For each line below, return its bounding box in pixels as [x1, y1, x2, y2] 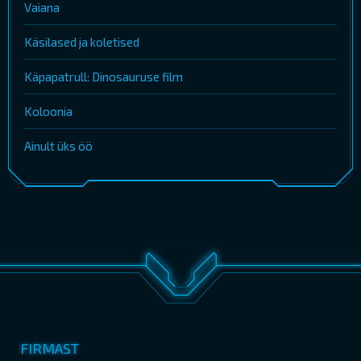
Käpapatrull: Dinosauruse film [24, 69, 183, 85]
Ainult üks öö [24, 139, 93, 154]
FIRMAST [20, 339, 79, 358]
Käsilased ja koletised [24, 35, 139, 50]
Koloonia [24, 104, 73, 119]
